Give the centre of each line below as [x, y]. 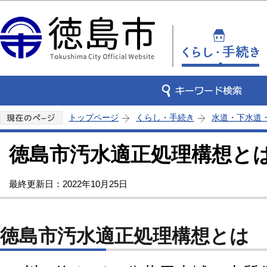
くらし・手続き [165, 117]
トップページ [94, 117]
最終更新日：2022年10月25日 [68, 184]
